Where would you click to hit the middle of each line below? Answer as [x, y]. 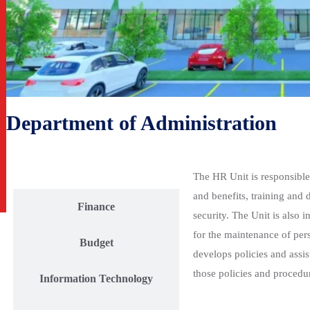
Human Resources [96, 171]
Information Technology [96, 279]
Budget [96, 243]
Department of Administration [142, 123]
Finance [96, 207]
